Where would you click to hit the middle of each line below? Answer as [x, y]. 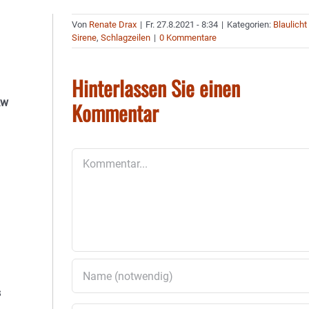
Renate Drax [113, 24]
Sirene [84, 38]
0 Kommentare [188, 38]
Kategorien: [250, 24]
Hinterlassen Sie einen [156, 88]
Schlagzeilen [126, 38]
